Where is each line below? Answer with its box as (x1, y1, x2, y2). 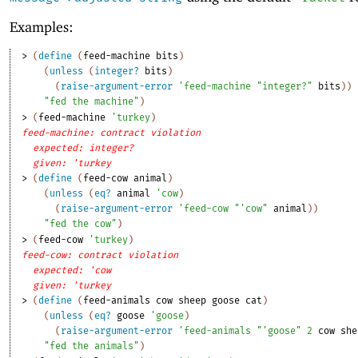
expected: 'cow (33, 264, 112, 276)
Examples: (10, 18, 74, 36)
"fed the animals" (44, 340, 140, 352)
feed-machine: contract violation (22, 126, 201, 138)
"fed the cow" (44, 217, 117, 229)
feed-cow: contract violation (22, 249, 179, 261)
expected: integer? (33, 141, 134, 153)
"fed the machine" (44, 95, 140, 107)
